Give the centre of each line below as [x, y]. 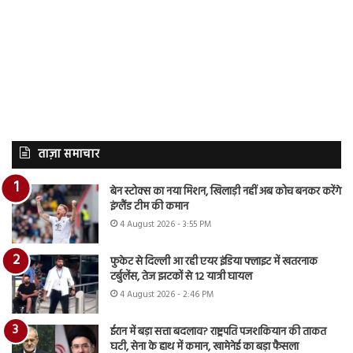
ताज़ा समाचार [69, 154]
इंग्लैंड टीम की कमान [149, 206]
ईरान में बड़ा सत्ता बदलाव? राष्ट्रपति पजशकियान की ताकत [218, 332]
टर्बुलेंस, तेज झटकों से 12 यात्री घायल [181, 277]
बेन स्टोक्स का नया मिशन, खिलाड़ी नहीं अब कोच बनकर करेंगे [226, 191]
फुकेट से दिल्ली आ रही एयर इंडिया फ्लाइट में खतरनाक [214, 262]
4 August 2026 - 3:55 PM [165, 224]
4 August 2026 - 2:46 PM [167, 294]
